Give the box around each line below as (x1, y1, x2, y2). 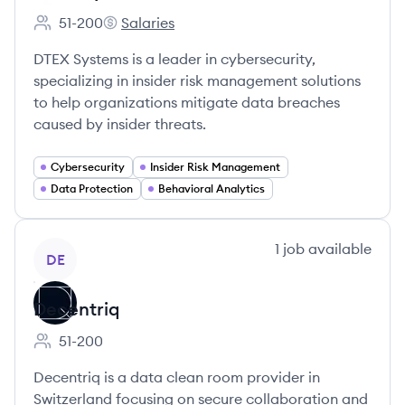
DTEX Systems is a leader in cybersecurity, (33, 50, 316, 68)
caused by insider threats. (33, 115, 206, 133)
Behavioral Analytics (158, 182, 265, 195)
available (305, 240, 372, 258)
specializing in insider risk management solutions (33, 71, 361, 89)
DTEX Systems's (102, 23, 206, 42)
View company (33, 239, 133, 257)
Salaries (121, 14, 174, 32)
